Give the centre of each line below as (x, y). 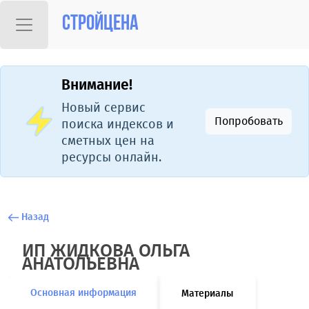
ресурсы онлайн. (111, 157)
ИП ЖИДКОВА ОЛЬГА (106, 251)
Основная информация (83, 293)
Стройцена (100, 24)
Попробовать (249, 121)
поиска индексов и (118, 124)
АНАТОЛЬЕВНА (81, 264)
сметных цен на (108, 141)
